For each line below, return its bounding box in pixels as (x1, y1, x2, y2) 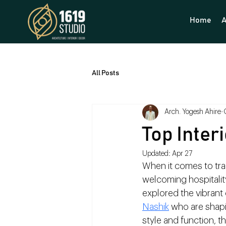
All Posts (92, 70, 119, 77)
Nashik (142, 202, 169, 211)
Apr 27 (172, 150, 192, 157)
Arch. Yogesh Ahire (164, 108, 221, 116)
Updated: (142, 150, 172, 157)
